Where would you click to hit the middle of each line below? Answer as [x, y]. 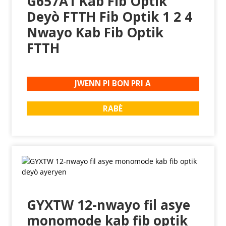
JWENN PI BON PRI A [113, 84]
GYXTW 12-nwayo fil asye [108, 205]
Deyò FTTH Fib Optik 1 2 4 [109, 16]
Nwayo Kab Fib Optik [95, 32]
